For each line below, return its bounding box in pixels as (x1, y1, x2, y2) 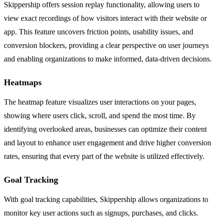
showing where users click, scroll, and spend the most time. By (4, 111, 196, 120)
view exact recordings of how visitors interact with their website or (4, 14, 207, 22)
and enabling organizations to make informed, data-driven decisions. (4, 54, 212, 63)
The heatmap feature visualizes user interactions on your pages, (4, 97, 196, 106)
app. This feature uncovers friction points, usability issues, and (4, 27, 193, 36)
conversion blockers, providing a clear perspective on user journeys (4, 41, 209, 49)
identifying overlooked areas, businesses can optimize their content (4, 124, 207, 133)
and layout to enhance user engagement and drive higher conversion (4, 138, 211, 147)
